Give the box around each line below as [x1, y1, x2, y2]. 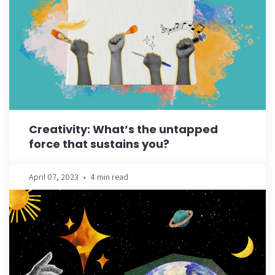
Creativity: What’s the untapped [29, 121, 218, 137]
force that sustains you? [29, 136, 169, 152]
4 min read [90, 171, 128, 182]
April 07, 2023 [29, 171, 79, 182]
